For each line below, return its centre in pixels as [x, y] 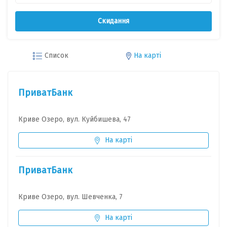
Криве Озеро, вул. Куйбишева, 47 [74, 119]
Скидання [113, 21]
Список [56, 55]
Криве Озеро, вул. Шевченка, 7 [70, 197]
